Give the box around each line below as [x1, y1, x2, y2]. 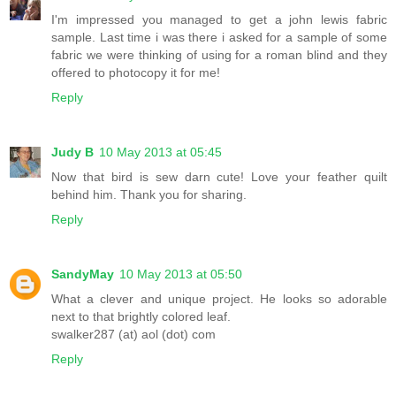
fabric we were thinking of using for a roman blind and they [51, 47, 387, 62]
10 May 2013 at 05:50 [119, 266, 242, 281]
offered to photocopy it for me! [51, 65, 220, 80]
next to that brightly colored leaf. [51, 308, 231, 324]
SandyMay [51, 266, 114, 281]
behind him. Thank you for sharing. [51, 187, 247, 202]
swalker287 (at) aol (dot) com [51, 326, 216, 341]
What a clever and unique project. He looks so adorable [51, 291, 387, 306]
